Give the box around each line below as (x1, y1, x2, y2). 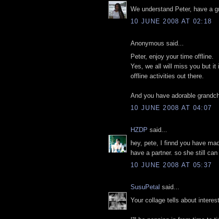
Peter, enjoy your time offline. (131, 52, 214, 60)
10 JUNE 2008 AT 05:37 (131, 161, 212, 169)
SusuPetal (131, 183, 160, 191)
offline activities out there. (131, 72, 204, 80)
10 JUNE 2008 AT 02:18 (131, 18, 212, 25)
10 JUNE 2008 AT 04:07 (131, 104, 212, 112)
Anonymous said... (131, 40, 184, 47)
